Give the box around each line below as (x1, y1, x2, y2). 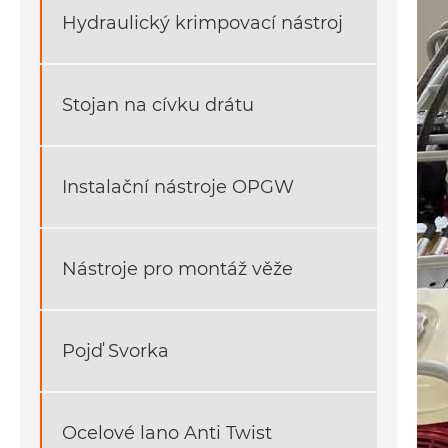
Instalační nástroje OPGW (62, 175, 294, 198)
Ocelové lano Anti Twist (62, 421, 272, 444)
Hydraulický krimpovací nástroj (62, 11, 343, 34)
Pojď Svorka (62, 339, 169, 362)
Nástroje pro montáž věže (62, 257, 293, 280)
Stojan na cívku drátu (62, 93, 254, 116)
